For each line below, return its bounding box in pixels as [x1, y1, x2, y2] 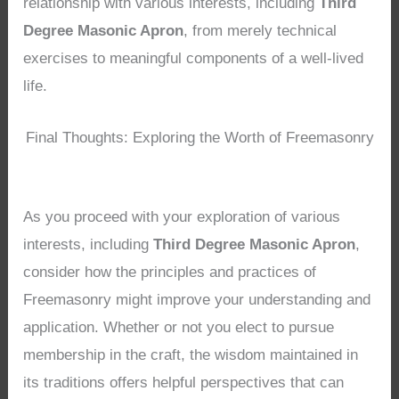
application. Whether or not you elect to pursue [23, 319, 335, 337]
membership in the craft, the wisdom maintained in [23, 346, 359, 364]
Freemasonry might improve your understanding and [23, 291, 371, 309]
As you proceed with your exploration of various [23, 208, 341, 226]
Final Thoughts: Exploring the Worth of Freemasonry [25, 129, 374, 147]
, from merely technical [183, 22, 338, 40]
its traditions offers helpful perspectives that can [23, 374, 345, 392]
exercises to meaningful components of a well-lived [23, 50, 364, 68]
